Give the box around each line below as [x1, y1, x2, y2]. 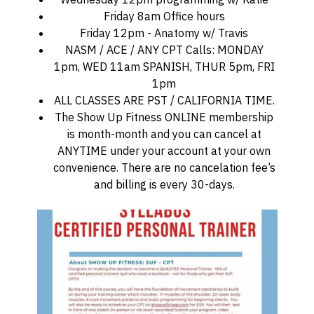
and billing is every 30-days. [93, 177, 235, 191]
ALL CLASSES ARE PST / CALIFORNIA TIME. [53, 93, 275, 107]
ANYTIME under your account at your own [57, 143, 271, 158]
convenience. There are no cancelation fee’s [53, 160, 275, 175]
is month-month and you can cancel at [67, 126, 261, 141]
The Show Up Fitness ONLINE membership [55, 109, 273, 124]
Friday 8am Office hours [103, 8, 225, 23]
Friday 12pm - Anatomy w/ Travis [80, 25, 248, 40]
